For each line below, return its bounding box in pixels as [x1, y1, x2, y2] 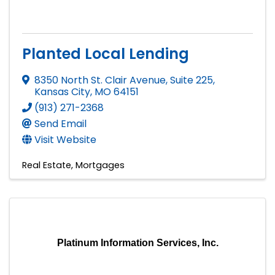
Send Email [34, 116, 87, 131]
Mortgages [76, 158, 125, 171]
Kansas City [34, 84, 90, 99]
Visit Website [34, 132, 96, 147]
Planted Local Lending [22, 43, 189, 64]
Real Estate [22, 158, 71, 171]
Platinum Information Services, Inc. [56, 237, 219, 248]
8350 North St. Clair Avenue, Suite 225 [34, 72, 213, 87]
